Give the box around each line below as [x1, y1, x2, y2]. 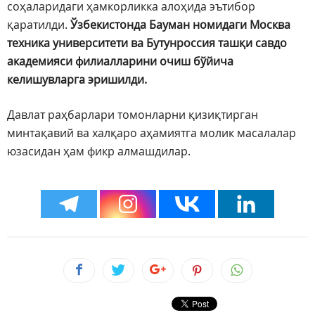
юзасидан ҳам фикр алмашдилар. [7, 143, 191, 160]
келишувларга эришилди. [7, 72, 147, 88]
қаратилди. [7, 17, 70, 33]
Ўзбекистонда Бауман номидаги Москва [70, 17, 290, 33]
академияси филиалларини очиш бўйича [7, 53, 233, 70]
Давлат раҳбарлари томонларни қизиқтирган [7, 107, 258, 123]
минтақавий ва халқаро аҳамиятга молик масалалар [7, 125, 296, 141]
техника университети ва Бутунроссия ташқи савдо [7, 35, 287, 51]
